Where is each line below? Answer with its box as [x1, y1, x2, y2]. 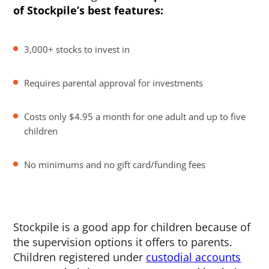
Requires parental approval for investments [24, 77, 204, 89]
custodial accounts [146, 250, 241, 264]
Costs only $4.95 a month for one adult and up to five [24, 110, 246, 122]
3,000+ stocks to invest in [24, 43, 130, 55]
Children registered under [13, 250, 147, 264]
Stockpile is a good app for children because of [13, 220, 251, 234]
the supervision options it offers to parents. [13, 235, 233, 249]
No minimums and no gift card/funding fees [24, 159, 206, 171]
